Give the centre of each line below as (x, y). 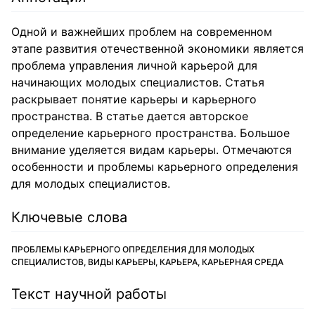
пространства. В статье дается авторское (130, 116)
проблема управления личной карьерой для (134, 65)
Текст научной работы (89, 294)
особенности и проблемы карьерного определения (155, 167)
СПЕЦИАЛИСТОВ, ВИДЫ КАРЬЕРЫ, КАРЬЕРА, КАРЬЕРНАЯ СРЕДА (147, 262)
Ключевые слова (69, 217)
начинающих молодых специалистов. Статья (138, 82)
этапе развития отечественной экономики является (157, 49)
